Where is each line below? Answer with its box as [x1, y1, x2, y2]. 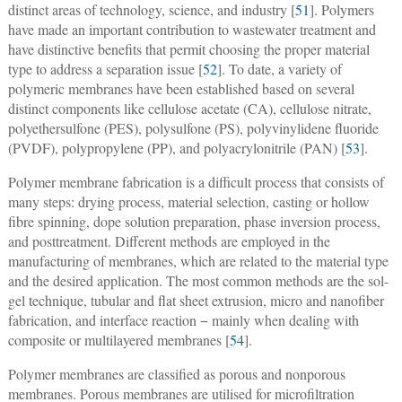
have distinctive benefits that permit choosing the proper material [7, 39, 370, 58]
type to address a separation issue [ [7, 58, 203, 78]
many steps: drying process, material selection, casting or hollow [7, 191, 370, 211]
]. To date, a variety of [216, 58, 342, 78]
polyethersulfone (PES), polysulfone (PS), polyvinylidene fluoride [7, 118, 379, 137]
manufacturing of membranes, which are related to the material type [7, 250, 389, 270]
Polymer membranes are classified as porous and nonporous [7, 363, 345, 383]
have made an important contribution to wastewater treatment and [7, 19, 376, 39]
